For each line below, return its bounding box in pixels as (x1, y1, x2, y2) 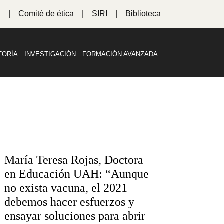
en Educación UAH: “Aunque (4, 167, 149, 180)
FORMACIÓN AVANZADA (82, 50, 158, 58)
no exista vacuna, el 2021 (4, 181, 127, 194)
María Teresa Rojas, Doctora (4, 153, 143, 166)
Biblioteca (125, 9, 161, 18)
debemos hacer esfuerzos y (4, 195, 134, 208)
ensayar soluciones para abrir (4, 209, 145, 222)
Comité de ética (18, 9, 74, 18)
